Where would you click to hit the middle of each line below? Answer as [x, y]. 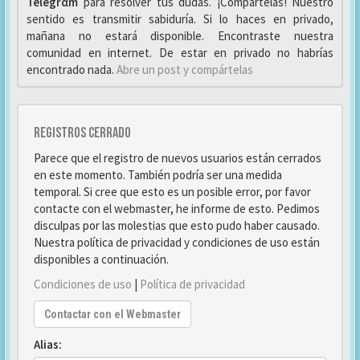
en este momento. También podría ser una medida [158, 175]
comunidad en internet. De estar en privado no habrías [180, 53]
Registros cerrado [82, 133]
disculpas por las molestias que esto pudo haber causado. [177, 225]
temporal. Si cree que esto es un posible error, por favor [172, 192]
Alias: [48, 344]
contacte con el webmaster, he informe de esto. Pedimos [177, 209]
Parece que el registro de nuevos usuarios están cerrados [178, 158]
